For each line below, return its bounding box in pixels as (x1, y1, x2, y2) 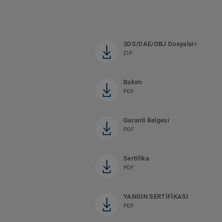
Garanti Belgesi (123, 116, 169, 124)
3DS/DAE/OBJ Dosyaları (123, 40, 196, 48)
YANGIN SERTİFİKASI (123, 193, 188, 201)
